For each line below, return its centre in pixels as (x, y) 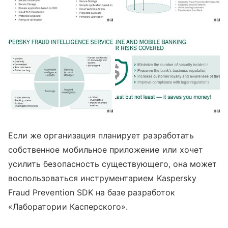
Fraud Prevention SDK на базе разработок (92, 192)
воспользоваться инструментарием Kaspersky (102, 178)
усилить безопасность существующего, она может (113, 164)
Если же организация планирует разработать (101, 135)
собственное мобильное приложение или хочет (106, 149)
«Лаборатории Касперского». (68, 206)
